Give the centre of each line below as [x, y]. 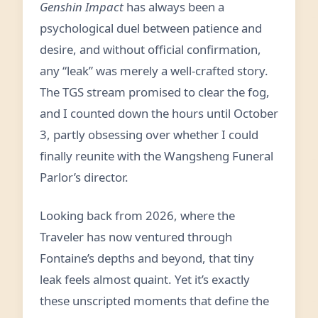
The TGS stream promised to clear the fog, [155, 92]
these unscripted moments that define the [154, 301]
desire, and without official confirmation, [150, 49]
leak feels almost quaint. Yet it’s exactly [145, 279]
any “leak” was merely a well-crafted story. [154, 71]
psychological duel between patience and [151, 28]
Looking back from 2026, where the [137, 215]
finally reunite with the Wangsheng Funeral [157, 156]
